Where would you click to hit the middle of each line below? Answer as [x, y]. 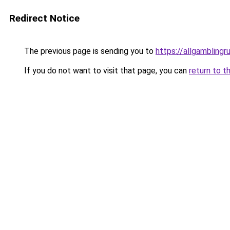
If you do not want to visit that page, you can [106, 71]
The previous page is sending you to [89, 51]
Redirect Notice [44, 18]
